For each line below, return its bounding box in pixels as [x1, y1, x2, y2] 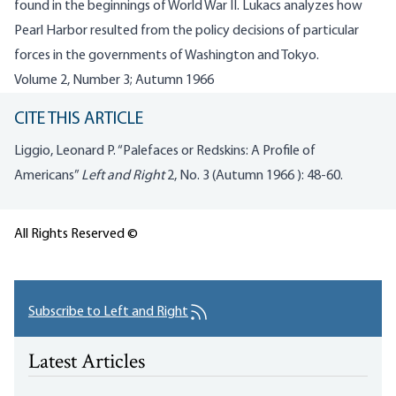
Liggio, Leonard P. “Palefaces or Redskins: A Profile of [14, 144, 316, 159]
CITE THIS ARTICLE [14, 110, 143, 129]
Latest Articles [28, 347, 145, 379]
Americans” [14, 169, 81, 184]
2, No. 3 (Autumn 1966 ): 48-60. [164, 169, 343, 184]
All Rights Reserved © [14, 227, 138, 242]
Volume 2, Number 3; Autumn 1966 [14, 73, 214, 88]
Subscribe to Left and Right [28, 305, 188, 320]
